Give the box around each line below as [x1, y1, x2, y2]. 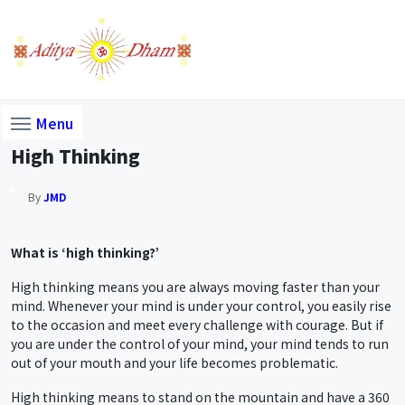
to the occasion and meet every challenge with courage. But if [11, 315, 383, 334]
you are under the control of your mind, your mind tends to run [11, 334, 389, 353]
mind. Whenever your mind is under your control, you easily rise [11, 296, 391, 315]
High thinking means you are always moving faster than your [11, 277, 380, 296]
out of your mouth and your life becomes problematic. [11, 353, 338, 372]
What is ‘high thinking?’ [11, 243, 159, 262]
